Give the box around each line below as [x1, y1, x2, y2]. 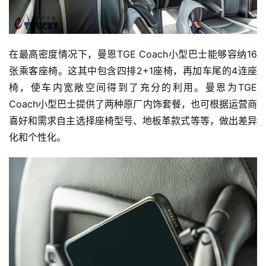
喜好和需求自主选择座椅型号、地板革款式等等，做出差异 [9, 114, 257, 126]
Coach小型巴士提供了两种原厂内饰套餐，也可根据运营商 [9, 97, 257, 110]
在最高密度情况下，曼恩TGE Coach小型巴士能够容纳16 [9, 47, 257, 60]
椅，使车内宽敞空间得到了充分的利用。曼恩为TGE [9, 81, 257, 93]
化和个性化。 [9, 131, 66, 143]
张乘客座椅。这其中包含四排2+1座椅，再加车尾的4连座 [9, 64, 257, 77]
